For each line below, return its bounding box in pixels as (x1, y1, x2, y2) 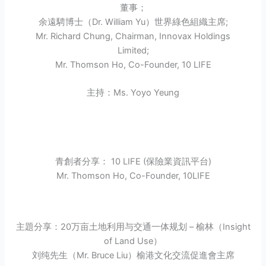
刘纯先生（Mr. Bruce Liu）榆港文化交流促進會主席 (31, 249, 235, 261)
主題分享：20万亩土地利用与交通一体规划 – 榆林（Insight (15, 221, 251, 232)
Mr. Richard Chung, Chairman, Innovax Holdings (36, 31, 230, 42)
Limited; (117, 45, 149, 56)
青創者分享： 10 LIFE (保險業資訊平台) (55, 156, 211, 167)
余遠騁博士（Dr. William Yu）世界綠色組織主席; (38, 17, 228, 28)
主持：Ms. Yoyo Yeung (87, 87, 179, 99)
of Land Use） (104, 235, 162, 246)
